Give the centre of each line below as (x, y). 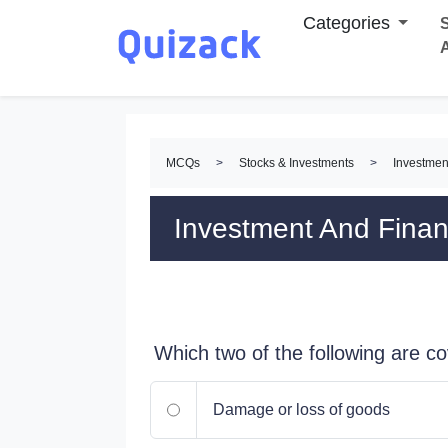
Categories (346, 23)
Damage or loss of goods (301, 409)
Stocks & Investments (296, 163)
